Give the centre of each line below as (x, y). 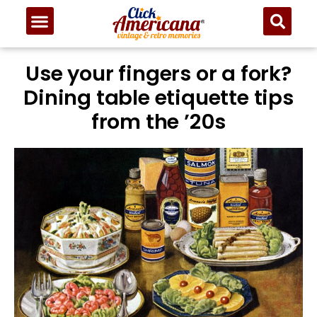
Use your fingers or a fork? (158, 74)
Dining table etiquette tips (158, 98)
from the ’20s (158, 122)
